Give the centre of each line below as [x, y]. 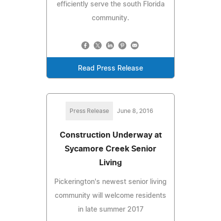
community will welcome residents [110, 196]
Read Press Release [110, 68]
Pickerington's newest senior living [110, 182]
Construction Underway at [110, 135]
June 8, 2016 [135, 111]
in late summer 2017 [110, 209]
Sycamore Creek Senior [110, 149]
